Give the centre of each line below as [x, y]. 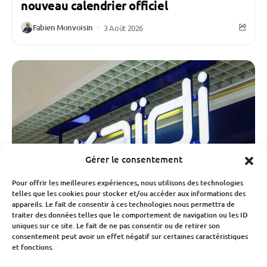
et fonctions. [33, 247]
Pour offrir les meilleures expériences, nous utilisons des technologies [128, 183]
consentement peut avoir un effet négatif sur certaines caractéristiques [130, 236]
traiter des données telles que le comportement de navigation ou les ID [130, 215]
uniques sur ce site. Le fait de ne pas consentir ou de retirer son [116, 226]
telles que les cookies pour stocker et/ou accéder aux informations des [129, 193]
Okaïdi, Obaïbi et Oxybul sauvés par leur [131, 257]
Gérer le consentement [133, 159]
